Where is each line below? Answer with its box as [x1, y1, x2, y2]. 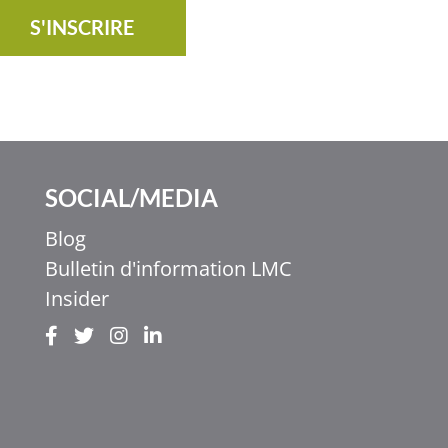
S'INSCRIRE [30, 15, 134, 40]
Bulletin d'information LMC [44, 255, 292, 283]
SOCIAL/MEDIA [44, 183, 218, 213]
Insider [44, 285, 109, 313]
